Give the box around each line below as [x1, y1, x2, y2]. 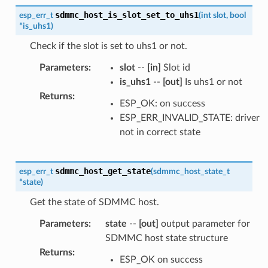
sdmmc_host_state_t [153, 166, 230, 176]
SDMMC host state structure [105, 233, 228, 243]
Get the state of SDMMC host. [29, 197, 159, 207]
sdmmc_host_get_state [54, 166, 151, 176]
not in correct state [119, 127, 200, 137]
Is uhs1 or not [182, 77, 242, 87]
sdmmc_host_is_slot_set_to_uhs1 [54, 10, 199, 20]
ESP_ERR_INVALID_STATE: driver [119, 112, 260, 123]
